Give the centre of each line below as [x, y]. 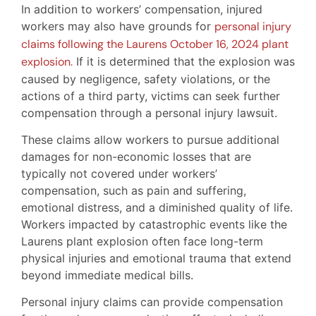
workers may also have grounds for [118, 26]
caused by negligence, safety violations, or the [146, 79]
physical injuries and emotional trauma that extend [156, 258]
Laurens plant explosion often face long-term [142, 241]
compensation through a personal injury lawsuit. [149, 113]
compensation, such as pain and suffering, [134, 190]
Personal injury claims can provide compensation [152, 302]
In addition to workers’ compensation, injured [142, 9]
